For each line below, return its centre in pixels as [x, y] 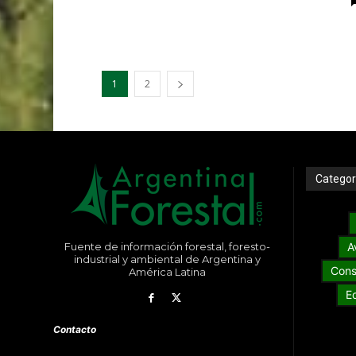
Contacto [75, 330]
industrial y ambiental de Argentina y [167, 259]
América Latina [167, 271]
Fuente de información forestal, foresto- [167, 246]
